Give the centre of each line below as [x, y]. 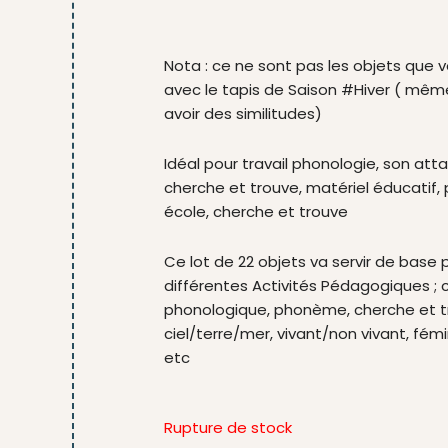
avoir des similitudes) [243, 113]
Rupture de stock [228, 428]
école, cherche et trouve [256, 211]
